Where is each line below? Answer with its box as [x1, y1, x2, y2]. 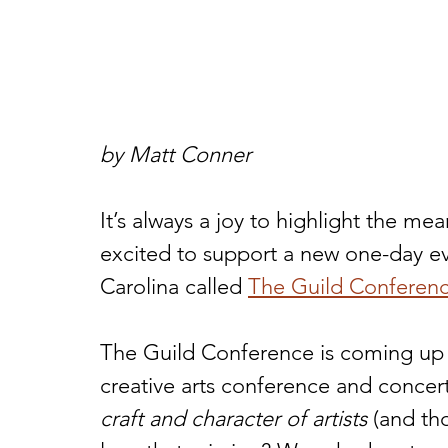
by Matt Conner [100, 140, 251, 168]
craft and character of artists [100, 404, 367, 432]
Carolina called [100, 272, 248, 300]
